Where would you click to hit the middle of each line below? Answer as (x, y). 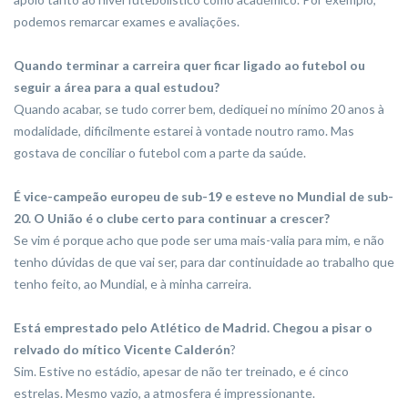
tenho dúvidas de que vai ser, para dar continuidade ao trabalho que (204, 262)
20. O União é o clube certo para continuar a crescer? (172, 219)
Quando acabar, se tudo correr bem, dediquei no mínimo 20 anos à (199, 109)
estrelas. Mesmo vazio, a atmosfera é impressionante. (164, 393)
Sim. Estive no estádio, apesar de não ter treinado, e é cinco (181, 372)
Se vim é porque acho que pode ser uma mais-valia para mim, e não (199, 240)
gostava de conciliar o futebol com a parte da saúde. (160, 153)
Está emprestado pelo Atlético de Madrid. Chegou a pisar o (193, 328)
